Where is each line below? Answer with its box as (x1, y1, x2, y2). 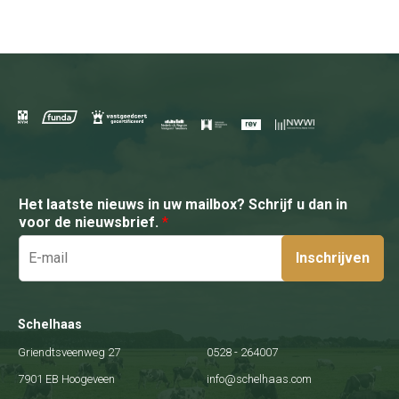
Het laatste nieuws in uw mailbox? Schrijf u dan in (19, 195, 347, 213)
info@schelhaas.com (207, 371, 312, 386)
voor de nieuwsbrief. (19, 213, 162, 231)
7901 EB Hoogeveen (18, 371, 115, 386)
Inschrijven (296, 248, 370, 266)
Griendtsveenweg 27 (18, 345, 120, 359)
